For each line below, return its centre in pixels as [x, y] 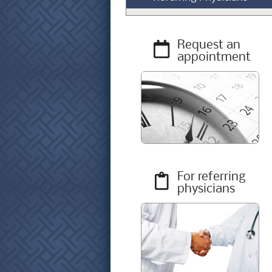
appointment [214, 56]
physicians [206, 188]
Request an [209, 44]
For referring [212, 175]
